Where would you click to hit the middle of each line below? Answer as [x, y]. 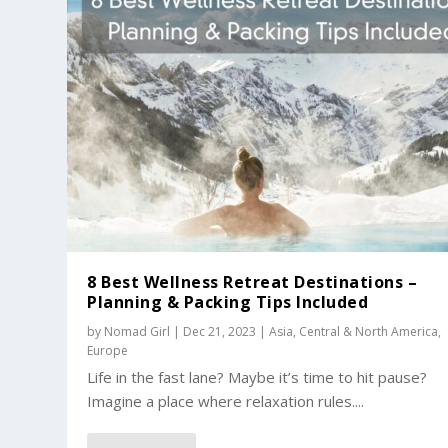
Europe [108, 351]
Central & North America [369, 332]
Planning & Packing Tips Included [228, 302]
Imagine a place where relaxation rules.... [226, 401]
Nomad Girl [137, 332]
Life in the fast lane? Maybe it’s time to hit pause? [257, 377]
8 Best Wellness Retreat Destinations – [252, 282]
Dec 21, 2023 [220, 332]
